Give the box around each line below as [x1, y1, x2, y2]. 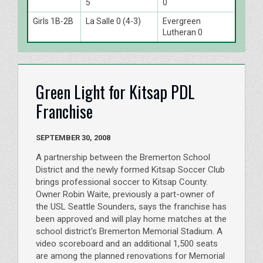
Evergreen [163, 16, 201, 26]
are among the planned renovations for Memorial [36, 251, 225, 262]
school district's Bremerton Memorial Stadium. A [36, 226, 222, 237]
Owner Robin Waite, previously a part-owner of [36, 189, 215, 200]
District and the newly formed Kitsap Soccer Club [36, 164, 225, 176]
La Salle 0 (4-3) [86, 16, 141, 26]
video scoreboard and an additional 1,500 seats [36, 238, 218, 249]
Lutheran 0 [163, 27, 203, 37]
